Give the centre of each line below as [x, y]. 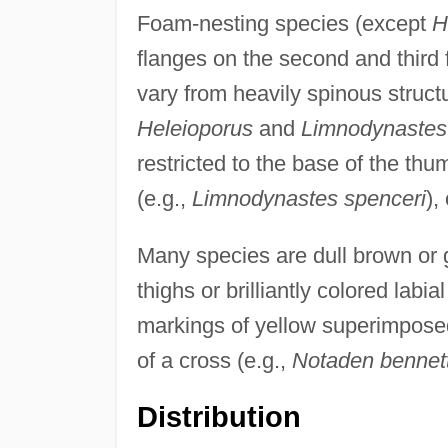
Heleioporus [194, 128]
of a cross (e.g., [214, 360]
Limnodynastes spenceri [308, 198]
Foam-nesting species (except [284, 23]
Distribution [218, 416]
